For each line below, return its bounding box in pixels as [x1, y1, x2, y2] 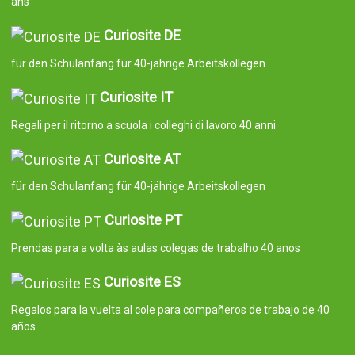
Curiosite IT [99, 88, 173, 105]
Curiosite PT [104, 212, 182, 229]
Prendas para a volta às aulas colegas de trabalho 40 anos [10, 242, 300, 255]
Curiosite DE [103, 27, 181, 44]
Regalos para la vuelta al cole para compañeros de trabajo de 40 [10, 303, 330, 316]
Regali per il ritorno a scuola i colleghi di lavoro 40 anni [10, 118, 276, 132]
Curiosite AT [103, 150, 181, 167]
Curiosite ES [103, 273, 181, 291]
